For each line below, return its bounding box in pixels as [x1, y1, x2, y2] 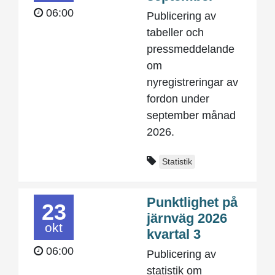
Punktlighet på [147, 195, 238, 210]
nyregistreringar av [147, 76, 238, 88]
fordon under [147, 93, 209, 105]
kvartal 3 [147, 227, 201, 242]
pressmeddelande [147, 43, 234, 55]
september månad [147, 109, 236, 122]
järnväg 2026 [147, 211, 227, 226]
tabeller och [147, 26, 204, 39]
